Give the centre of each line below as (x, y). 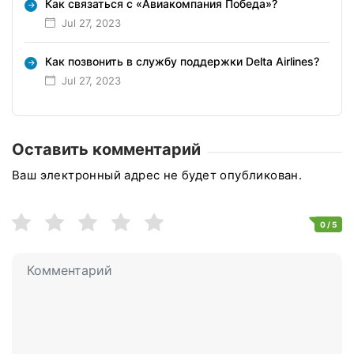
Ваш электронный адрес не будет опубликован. (157, 175)
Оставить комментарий (106, 149)
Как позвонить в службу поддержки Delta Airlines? (182, 61)
